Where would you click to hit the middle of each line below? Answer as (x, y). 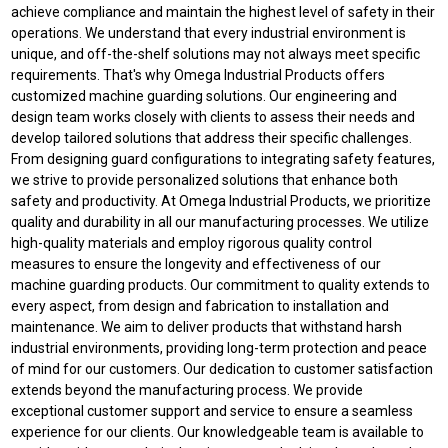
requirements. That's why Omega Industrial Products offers (198, 74)
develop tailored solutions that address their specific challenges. (212, 137)
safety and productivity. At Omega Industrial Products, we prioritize (221, 200)
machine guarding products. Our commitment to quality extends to (221, 284)
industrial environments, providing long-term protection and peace (219, 347)
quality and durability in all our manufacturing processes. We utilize (220, 221)
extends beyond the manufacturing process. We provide (187, 389)
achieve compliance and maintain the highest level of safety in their (223, 11)
